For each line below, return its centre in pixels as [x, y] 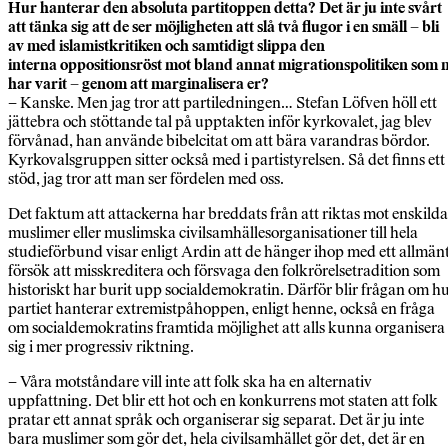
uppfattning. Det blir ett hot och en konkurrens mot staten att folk [223, 401]
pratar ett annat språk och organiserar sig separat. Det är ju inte [216, 420]
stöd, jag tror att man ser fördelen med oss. [146, 179]
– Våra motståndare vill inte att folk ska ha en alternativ [190, 382]
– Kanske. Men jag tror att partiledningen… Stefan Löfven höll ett [222, 103]
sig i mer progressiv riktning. [101, 347]
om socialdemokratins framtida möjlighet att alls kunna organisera [226, 328]
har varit [39, 84]
